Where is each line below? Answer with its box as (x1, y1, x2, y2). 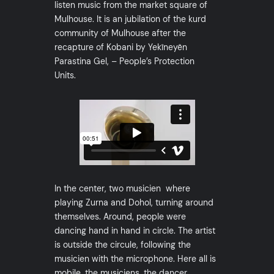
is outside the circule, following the (54, 239, 191, 251)
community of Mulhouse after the (54, 28, 186, 39)
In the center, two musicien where (54, 183, 190, 194)
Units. (54, 70, 78, 81)
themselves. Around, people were (54, 211, 186, 223)
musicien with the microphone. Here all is (54, 253, 216, 265)
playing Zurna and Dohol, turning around (54, 197, 213, 209)
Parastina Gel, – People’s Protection (54, 56, 194, 67)
